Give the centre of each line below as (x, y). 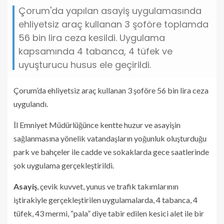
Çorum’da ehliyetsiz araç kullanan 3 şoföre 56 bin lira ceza (111, 90)
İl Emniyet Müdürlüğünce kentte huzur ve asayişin (97, 125)
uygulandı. (31, 104)
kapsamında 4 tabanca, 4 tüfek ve (95, 51)
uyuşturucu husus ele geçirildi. (85, 65)
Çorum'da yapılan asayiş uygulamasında (110, 11)
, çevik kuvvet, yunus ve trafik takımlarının (108, 186)
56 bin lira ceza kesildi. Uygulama (92, 38)
